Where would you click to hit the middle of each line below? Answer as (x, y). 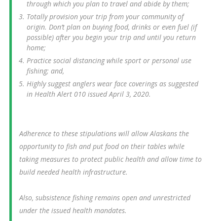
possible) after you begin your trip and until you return (111, 37)
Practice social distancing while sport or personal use (109, 60)
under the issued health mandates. (73, 210)
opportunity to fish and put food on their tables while (102, 146)
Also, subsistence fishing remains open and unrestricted (105, 197)
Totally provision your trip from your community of (105, 16)
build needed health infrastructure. (73, 172)
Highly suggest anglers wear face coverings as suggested (112, 83)
